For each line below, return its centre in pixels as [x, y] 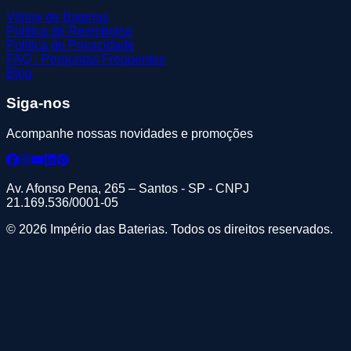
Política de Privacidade [71, 45]
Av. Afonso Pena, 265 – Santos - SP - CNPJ [128, 189]
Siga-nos [38, 103]
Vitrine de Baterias [58, 16]
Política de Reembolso [69, 31]
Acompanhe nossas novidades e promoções [130, 134]
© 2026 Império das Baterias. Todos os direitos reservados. [170, 230]
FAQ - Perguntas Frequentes [86, 59]
